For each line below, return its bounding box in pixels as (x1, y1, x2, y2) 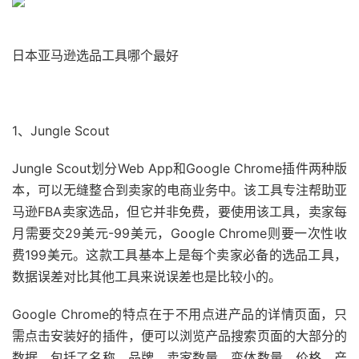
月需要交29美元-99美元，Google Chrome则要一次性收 (12, 225, 347, 241)
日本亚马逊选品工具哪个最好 (12, 47, 179, 63)
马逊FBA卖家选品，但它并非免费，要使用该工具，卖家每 (12, 204, 347, 220)
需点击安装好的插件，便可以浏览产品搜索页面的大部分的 (12, 328, 347, 344)
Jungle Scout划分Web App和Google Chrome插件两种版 (12, 160, 347, 176)
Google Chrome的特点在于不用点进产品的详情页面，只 (12, 306, 347, 322)
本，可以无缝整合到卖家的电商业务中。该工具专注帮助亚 (12, 182, 347, 198)
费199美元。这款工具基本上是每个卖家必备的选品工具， (12, 247, 347, 263)
